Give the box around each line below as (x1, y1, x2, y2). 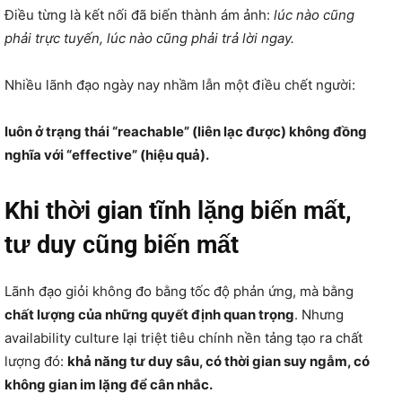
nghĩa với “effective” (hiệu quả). (4, 145, 209, 163)
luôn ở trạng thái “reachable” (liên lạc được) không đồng (4, 122, 367, 140)
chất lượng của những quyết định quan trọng (4, 305, 294, 323)
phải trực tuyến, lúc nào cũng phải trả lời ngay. (4, 29, 294, 47)
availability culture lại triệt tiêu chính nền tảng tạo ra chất (4, 328, 363, 346)
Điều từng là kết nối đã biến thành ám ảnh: (4, 5, 274, 23)
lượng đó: (4, 352, 67, 370)
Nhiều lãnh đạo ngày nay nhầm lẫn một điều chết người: (4, 75, 355, 93)
